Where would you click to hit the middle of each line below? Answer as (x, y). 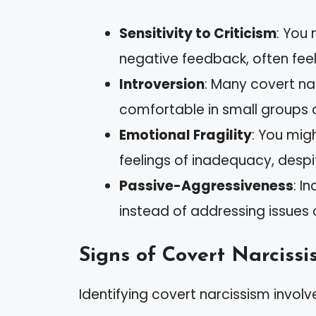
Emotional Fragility (186, 135)
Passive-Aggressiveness (206, 186)
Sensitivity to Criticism (198, 33)
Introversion (162, 84)
